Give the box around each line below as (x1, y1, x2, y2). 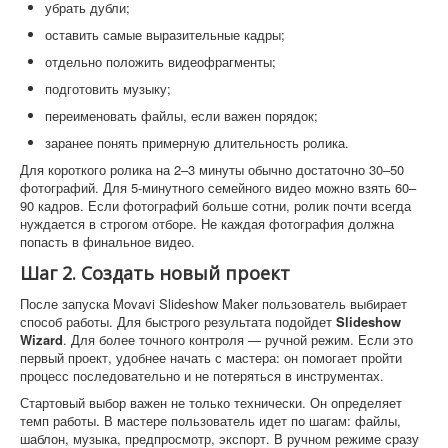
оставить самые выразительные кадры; (45, 25, 285, 45)
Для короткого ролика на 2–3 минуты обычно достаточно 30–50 (20, 160, 404, 180)
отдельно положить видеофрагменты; (45, 52, 276, 72)
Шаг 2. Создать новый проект (20, 261, 290, 286)
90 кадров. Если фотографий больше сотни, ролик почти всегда (20, 196, 411, 216)
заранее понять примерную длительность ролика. (45, 133, 349, 153)
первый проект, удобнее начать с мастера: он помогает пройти (20, 348, 402, 368)
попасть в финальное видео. (20, 232, 195, 252)
